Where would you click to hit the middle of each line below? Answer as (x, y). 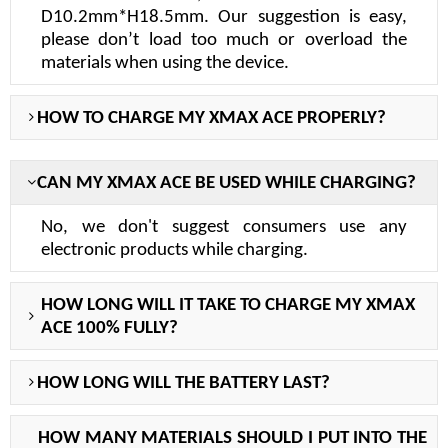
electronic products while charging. (174, 250)
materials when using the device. (165, 63)
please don (85, 40)
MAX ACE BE (166, 183)
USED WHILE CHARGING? (315, 183)
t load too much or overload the (270, 40)
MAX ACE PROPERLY (298, 118)
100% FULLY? (127, 328)
